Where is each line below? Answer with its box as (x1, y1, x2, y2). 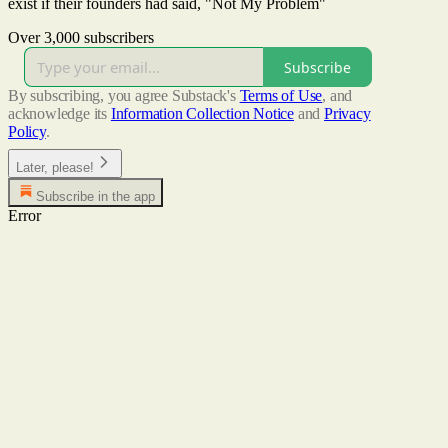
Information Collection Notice (110, 105, 295, 123)
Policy (8, 123, 46, 141)
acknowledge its (8, 105, 108, 123)
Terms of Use (239, 87, 323, 105)
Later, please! (16, 160, 94, 176)
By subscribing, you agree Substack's (8, 87, 236, 105)
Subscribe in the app (36, 189, 155, 205)
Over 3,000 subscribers (8, 29, 154, 47)
